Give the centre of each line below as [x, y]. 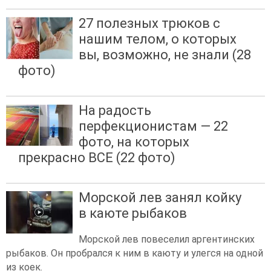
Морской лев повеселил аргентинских [167, 240]
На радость [115, 110]
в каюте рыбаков [133, 213]
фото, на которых [134, 142]
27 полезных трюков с [149, 23]
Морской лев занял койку [160, 197]
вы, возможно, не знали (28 [165, 54]
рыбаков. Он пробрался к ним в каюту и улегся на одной [135, 253]
